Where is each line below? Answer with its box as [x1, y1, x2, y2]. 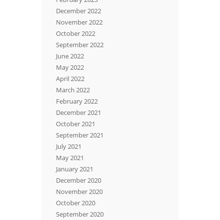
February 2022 [56, 96, 98, 106]
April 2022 [56, 74, 84, 83]
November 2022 [56, 17, 103, 27]
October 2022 [56, 28, 95, 38]
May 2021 [56, 153, 84, 162]
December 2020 [56, 175, 101, 185]
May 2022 [56, 62, 84, 72]
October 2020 [56, 198, 95, 207]
